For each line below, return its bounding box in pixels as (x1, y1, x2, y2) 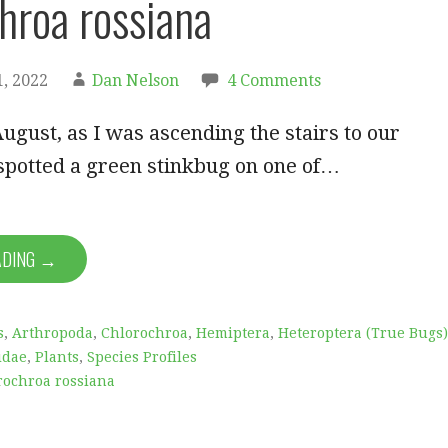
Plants (35, 349, 79, 366)
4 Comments (227, 71, 321, 91)
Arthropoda (12, 325, 93, 342)
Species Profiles (87, 349, 197, 366)
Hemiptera (196, 325, 270, 342)
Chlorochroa (101, 325, 188, 342)
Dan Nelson (92, 71, 179, 91)
